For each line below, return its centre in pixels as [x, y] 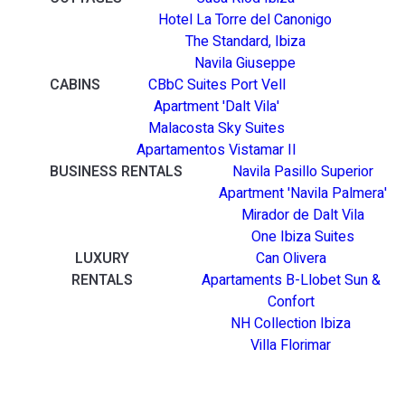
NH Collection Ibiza [291, 324]
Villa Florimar [291, 346]
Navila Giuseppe [245, 64]
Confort [291, 302]
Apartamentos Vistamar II [217, 151]
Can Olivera [291, 259]
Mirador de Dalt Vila [303, 216]
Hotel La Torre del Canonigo [245, 20]
